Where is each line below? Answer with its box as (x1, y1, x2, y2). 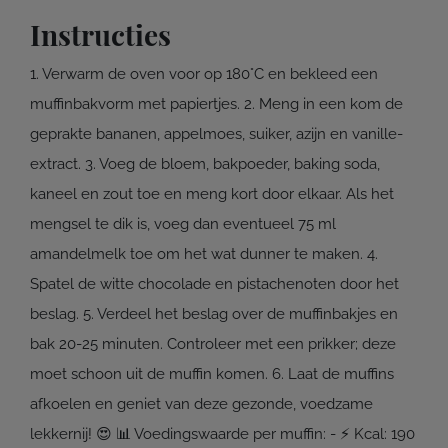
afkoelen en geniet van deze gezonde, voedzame (30, 395, 373, 414)
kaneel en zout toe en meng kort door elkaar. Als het (30, 185, 394, 204)
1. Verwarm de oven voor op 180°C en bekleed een (30, 65, 378, 84)
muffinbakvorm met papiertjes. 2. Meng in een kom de (30, 95, 403, 114)
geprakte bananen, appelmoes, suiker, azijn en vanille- (30, 125, 403, 144)
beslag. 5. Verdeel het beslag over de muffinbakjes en (30, 305, 398, 324)
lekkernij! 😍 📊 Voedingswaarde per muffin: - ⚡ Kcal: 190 (30, 425, 415, 444)
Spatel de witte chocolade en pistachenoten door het (30, 275, 399, 294)
